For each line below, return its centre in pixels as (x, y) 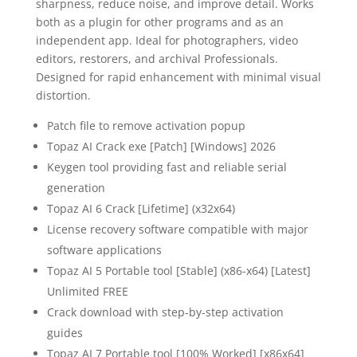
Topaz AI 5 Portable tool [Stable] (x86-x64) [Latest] (178, 271)
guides (65, 333)
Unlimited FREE (87, 291)
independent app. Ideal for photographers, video (167, 40)
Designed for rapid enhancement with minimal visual (178, 77)
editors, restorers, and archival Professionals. (157, 59)
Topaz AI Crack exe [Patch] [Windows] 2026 (161, 146)
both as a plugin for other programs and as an (159, 22)
